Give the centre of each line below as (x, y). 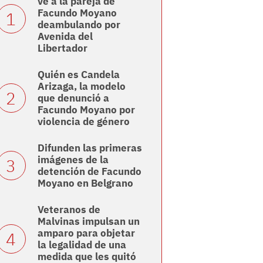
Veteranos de (69, 210)
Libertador (62, 48)
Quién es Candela (78, 75)
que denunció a (73, 98)
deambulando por (79, 25)
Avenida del (65, 37)
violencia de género (83, 122)
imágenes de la (73, 160)
